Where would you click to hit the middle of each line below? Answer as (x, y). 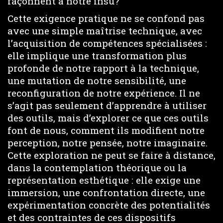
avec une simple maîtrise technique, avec (105, 30)
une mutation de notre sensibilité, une (97, 80)
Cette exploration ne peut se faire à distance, (111, 155)
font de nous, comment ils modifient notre (106, 130)
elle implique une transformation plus (97, 55)
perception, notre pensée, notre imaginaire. (108, 142)
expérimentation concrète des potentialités (109, 205)
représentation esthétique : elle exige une (104, 180)
